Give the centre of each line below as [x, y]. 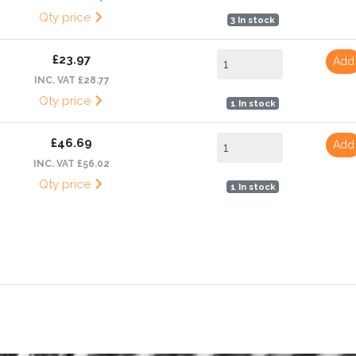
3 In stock [253, 19]
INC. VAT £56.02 [72, 163]
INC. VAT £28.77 [72, 80]
